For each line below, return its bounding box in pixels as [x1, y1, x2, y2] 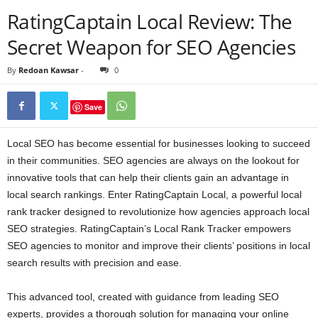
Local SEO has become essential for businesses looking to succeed [7, 137, 310, 149]
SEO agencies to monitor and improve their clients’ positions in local [7, 239, 310, 251]
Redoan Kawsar [18, 64, 79, 75]
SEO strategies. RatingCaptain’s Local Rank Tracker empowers [7, 222, 291, 234]
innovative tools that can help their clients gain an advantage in [7, 171, 289, 183]
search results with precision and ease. [7, 256, 185, 268]
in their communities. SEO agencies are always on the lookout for [7, 154, 300, 166]
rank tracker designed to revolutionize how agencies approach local [7, 205, 309, 217]
